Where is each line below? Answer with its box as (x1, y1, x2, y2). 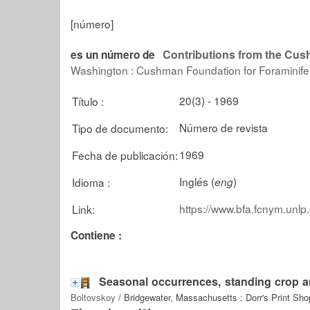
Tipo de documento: (72, 120, 168, 136)
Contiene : (71, 228, 122, 243)
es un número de (71, 46, 155, 62)
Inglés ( (179, 173, 215, 189)
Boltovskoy (71, 291, 116, 304)
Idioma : (72, 174, 110, 190)
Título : (72, 93, 104, 109)
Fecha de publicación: (72, 147, 178, 163)
